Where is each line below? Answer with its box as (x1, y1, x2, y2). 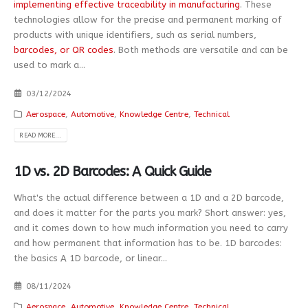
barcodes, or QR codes (14, 45, 113, 55)
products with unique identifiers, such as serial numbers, (14, 30, 256, 40)
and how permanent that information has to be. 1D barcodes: (14, 237, 282, 248)
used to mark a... (14, 60, 85, 70)
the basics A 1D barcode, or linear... (14, 252, 167, 263)
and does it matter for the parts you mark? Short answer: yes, (14, 207, 286, 218)
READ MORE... (19, 131, 62, 139)
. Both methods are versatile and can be (113, 45, 288, 55)
